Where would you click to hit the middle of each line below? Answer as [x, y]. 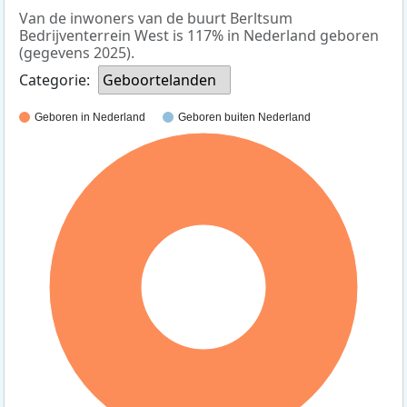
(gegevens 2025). [77, 53]
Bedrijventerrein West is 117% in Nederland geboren [199, 36]
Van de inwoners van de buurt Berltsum [156, 19]
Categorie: [55, 80]
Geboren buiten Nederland [244, 118]
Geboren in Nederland [90, 118]
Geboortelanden [159, 80]
